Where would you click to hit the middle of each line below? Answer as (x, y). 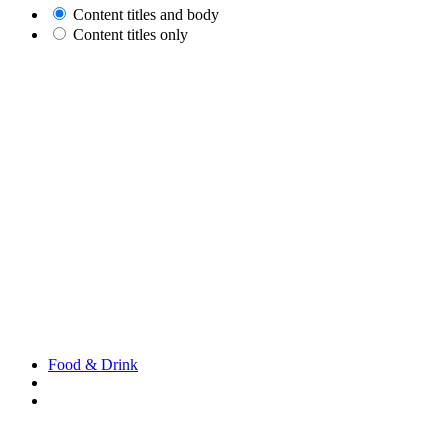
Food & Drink (93, 364)
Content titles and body (146, 14)
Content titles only (130, 34)
